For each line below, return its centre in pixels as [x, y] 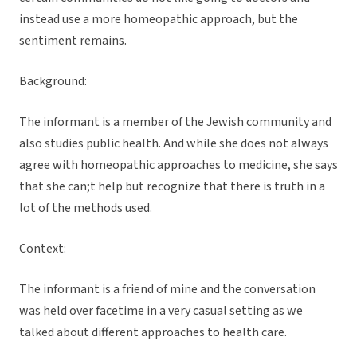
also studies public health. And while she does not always [174, 144]
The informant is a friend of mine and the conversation [167, 290]
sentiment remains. [74, 41]
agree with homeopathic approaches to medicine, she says [178, 165]
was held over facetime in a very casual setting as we [161, 311]
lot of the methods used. [87, 208]
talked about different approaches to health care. [154, 333]
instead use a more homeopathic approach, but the [159, 20]
